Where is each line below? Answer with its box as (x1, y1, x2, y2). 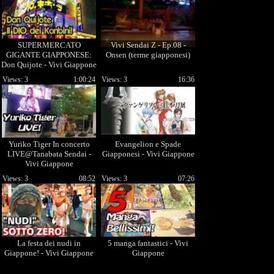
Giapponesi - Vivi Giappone (102, 149, 194, 158)
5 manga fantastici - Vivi (108, 239, 188, 248)
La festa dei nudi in (17, 239, 81, 248)
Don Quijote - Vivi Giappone (1, 60, 97, 69)
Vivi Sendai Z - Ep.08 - (110, 40, 186, 50)
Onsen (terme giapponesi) (106, 50, 190, 59)
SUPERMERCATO (17, 40, 81, 50)
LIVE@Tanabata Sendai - (7, 149, 91, 158)
